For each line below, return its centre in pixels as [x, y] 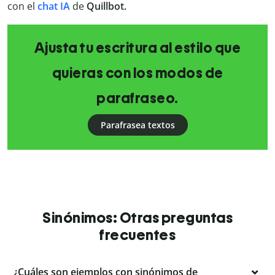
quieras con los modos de [137, 73]
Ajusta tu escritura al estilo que [137, 48]
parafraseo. [137, 99]
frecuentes [137, 235]
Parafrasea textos [137, 125]
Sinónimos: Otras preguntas [137, 218]
